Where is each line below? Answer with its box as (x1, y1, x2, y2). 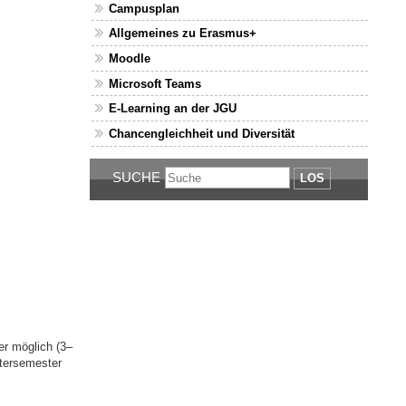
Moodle (109, 51, 151, 65)
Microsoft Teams (109, 76, 202, 91)
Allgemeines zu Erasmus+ (109, 26, 257, 41)
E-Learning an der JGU (109, 101, 237, 116)
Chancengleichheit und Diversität (109, 126, 295, 140)
